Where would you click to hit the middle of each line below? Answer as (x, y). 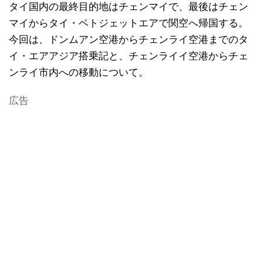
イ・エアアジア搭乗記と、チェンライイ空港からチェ (129, 56)
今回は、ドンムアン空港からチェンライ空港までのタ (129, 39)
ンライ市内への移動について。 (79, 72)
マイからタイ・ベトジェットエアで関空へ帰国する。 (129, 23)
